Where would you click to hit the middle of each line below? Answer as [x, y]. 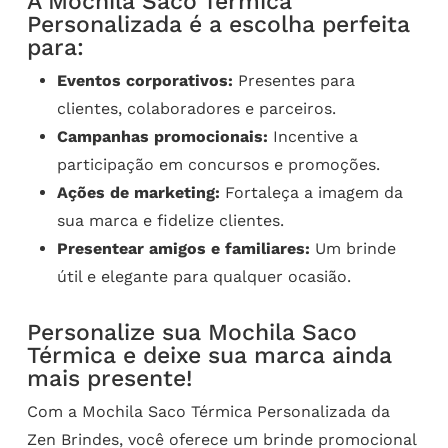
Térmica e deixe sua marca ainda [209, 356]
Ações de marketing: [138, 193]
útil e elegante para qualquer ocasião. [203, 277]
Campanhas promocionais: [162, 137]
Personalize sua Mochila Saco [191, 333]
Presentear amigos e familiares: [183, 249]
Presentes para [293, 81]
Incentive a [312, 137]
